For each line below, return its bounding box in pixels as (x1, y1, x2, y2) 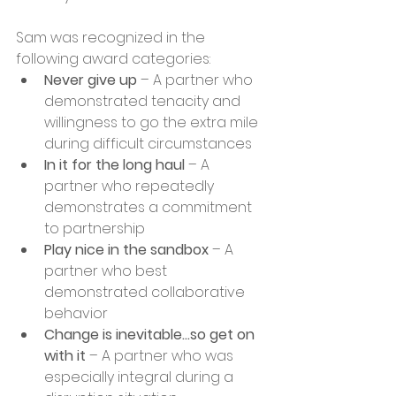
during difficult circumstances (44, 133, 252, 154)
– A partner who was (89, 345, 237, 366)
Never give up (44, 69, 137, 90)
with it (44, 345, 89, 366)
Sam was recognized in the (16, 27, 209, 48)
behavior (44, 302, 108, 324)
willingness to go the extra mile (44, 111, 262, 133)
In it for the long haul (44, 154, 185, 175)
